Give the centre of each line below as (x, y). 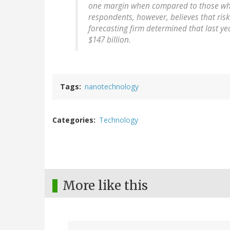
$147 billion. (110, 40)
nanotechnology (112, 87)
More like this (105, 186)
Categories (73, 120)
